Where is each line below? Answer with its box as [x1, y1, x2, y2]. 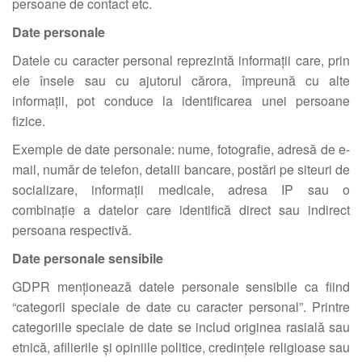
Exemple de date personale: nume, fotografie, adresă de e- [12, 140, 350, 158]
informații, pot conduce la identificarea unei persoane [12, 91, 350, 110]
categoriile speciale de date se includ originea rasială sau [12, 318, 350, 336]
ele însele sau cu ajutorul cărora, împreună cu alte [12, 71, 350, 90]
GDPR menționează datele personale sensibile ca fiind [12, 277, 350, 296]
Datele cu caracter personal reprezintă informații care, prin [12, 51, 350, 69]
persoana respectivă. [12, 221, 132, 239]
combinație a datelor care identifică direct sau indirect [12, 200, 350, 219]
